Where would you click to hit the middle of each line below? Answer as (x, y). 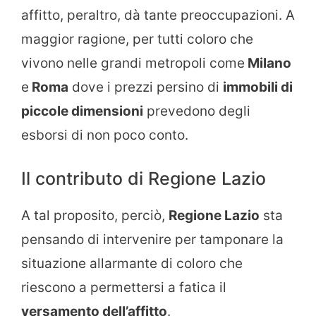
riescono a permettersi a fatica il (124, 288)
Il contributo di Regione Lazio (144, 179)
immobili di (258, 87)
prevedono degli (197, 111)
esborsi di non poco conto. (105, 135)
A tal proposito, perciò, (95, 216)
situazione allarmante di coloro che (132, 264)
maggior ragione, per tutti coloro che (137, 39)
